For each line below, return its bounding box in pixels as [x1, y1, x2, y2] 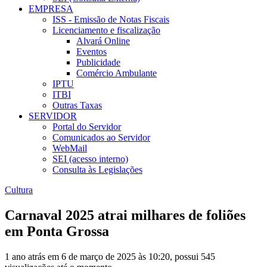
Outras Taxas [52, 100, 102, 111]
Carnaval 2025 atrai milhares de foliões [5, 207, 246, 223]
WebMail [52, 143, 87, 154]
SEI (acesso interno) [52, 154, 128, 164]
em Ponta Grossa [5, 223, 109, 240]
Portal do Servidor [52, 122, 121, 132]
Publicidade [76, 57, 120, 68]
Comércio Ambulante [76, 68, 157, 79]
